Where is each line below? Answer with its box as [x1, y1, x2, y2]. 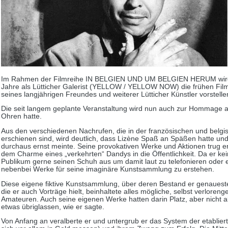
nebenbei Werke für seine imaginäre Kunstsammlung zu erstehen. [1, 165, 214, 173]
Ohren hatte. [1, 112, 42, 121]
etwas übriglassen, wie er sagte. [1, 203, 104, 211]
